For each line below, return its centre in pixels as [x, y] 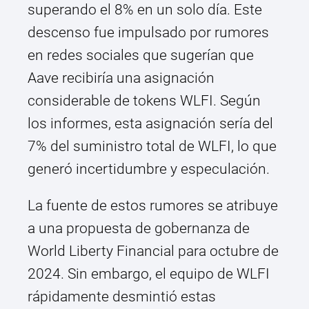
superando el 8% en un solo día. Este [145, 10]
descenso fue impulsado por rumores [148, 33]
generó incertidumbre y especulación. [149, 169]
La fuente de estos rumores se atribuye [153, 206]
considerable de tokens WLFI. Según [144, 101]
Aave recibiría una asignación [121, 78]
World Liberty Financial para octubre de [153, 251]
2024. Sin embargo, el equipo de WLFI [149, 274]
